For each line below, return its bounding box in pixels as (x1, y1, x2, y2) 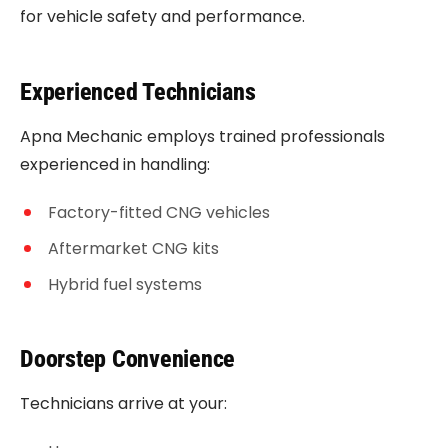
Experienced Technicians (20, 78, 256, 106)
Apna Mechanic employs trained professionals (20, 125, 385, 148)
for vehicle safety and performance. (20, 5, 305, 28)
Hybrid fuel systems (48, 273, 202, 296)
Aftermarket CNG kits (48, 237, 219, 260)
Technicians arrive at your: (20, 392, 227, 415)
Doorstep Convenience (20, 345, 236, 373)
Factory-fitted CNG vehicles (48, 201, 270, 224)
